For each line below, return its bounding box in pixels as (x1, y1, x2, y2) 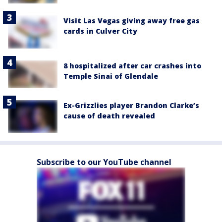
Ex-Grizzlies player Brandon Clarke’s (63, 100, 199, 110)
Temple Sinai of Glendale (63, 71, 158, 81)
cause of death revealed (63, 111, 155, 120)
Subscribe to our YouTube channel (37, 157, 171, 168)
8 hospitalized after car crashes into (63, 60, 201, 70)
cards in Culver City (63, 26, 137, 36)
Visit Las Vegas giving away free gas (63, 15, 200, 25)
